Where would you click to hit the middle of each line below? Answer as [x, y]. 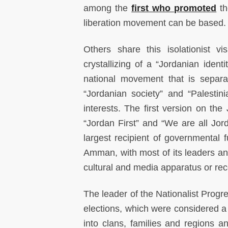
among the [108, 8]
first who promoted [174, 8]
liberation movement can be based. [155, 23]
